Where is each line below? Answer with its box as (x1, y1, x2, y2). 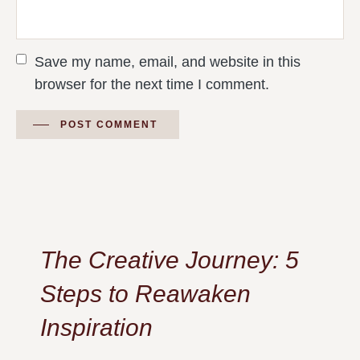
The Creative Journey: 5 (40, 247, 299, 274)
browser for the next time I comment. (35, 76, 269, 93)
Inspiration (40, 314, 153, 342)
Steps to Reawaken (40, 280, 251, 308)
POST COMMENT (60, 119, 157, 131)
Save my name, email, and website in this (35, 54, 301, 71)
